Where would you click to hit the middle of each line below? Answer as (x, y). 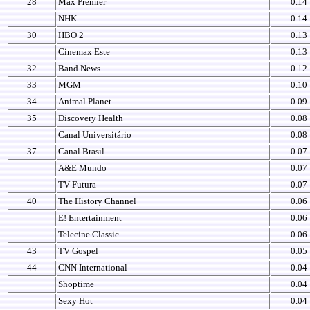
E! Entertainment (90, 218)
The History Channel (97, 201)
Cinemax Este (84, 52)
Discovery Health (91, 118)
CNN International (93, 267)
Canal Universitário (95, 135)
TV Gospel (78, 251)
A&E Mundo (82, 168)
